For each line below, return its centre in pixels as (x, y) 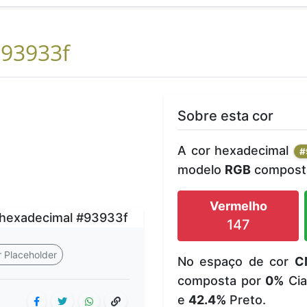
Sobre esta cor (225, 115)
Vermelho (238, 206)
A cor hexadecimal (236, 150)
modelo (201, 169)
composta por (222, 280)
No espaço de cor (236, 261)
